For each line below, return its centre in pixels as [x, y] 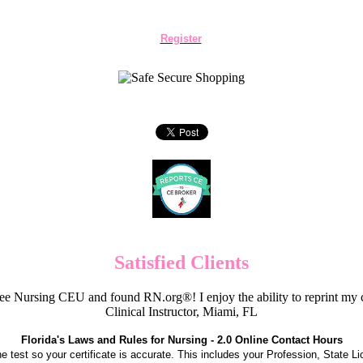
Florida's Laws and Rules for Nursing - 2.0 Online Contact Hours [181, 340]
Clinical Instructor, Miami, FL [181, 311]
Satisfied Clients [181, 262]
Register [181, 38]
